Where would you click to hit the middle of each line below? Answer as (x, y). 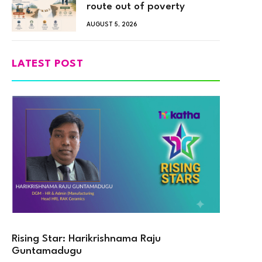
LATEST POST (48, 64)
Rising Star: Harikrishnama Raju (86, 239)
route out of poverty (136, 6)
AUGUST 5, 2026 (112, 24)
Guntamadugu (48, 251)
